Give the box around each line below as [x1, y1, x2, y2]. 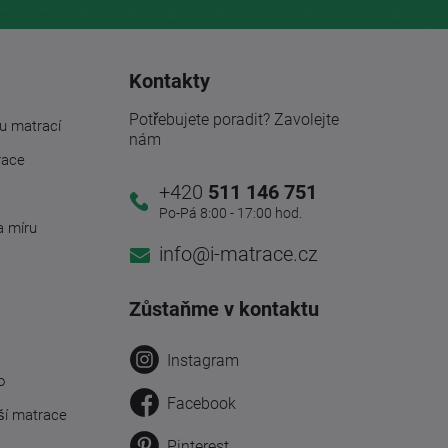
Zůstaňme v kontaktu [128, 296, 319, 321]
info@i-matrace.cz [158, 241, 318, 266]
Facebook [166, 393, 236, 413]
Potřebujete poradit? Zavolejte [128, 109, 339, 129]
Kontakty [128, 68, 210, 93]
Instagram [166, 350, 239, 370]
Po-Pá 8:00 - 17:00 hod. [158, 204, 302, 221]
